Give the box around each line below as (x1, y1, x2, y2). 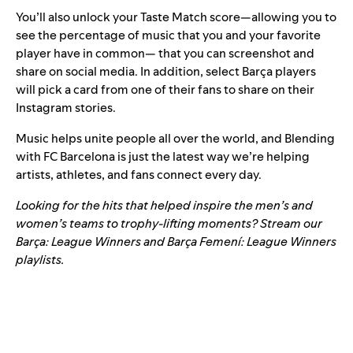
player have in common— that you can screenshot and (16, 44, 314, 61)
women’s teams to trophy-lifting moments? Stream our (16, 214, 322, 232)
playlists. (16, 251, 65, 268)
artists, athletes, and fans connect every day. (16, 165, 264, 183)
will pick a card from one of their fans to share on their (16, 80, 314, 98)
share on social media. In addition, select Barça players (16, 62, 316, 80)
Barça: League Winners (16, 232, 141, 250)
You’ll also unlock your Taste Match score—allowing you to (16, 8, 336, 25)
